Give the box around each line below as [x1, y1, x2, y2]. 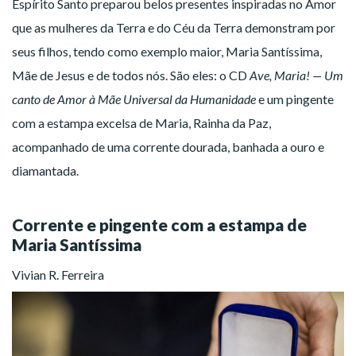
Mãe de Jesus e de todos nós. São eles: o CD [12, 67, 247, 83]
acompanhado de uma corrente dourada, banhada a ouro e [12, 138, 324, 154]
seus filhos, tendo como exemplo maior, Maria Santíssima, [12, 43, 322, 59]
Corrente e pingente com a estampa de [12, 214, 307, 234]
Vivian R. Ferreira [12, 266, 104, 282]
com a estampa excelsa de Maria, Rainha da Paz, [12, 114, 271, 130]
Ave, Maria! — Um [247, 67, 343, 83]
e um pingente [256, 91, 334, 106]
